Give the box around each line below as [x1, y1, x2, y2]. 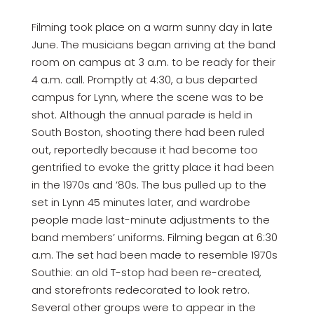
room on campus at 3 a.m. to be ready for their [31, 54, 275, 69]
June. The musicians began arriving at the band [31, 36, 275, 52]
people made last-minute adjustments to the [31, 212, 270, 227]
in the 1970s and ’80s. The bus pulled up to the [31, 177, 266, 192]
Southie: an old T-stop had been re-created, [31, 264, 261, 280]
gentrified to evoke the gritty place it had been [31, 159, 274, 175]
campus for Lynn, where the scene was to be [31, 89, 264, 104]
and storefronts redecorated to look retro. [31, 282, 250, 297]
